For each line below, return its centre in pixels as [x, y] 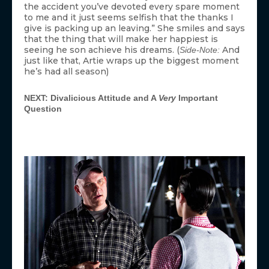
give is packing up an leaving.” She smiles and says [134, 28]
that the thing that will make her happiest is [121, 39]
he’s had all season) [66, 71]
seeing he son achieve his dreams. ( [102, 50]
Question [43, 108]
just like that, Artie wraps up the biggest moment [131, 60]
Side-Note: [200, 50]
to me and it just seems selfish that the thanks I [129, 17]
